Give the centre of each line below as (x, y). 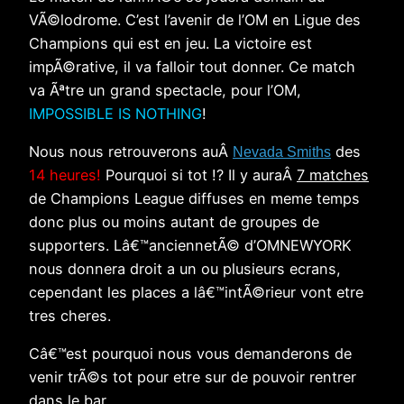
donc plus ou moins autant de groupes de (174, 222)
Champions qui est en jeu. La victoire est (170, 43)
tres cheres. (70, 316)
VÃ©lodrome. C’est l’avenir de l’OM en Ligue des (195, 19)
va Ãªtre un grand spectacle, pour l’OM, (165, 90)
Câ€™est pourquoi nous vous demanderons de (190, 354)
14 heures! (65, 175)
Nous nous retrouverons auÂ (131, 152)
